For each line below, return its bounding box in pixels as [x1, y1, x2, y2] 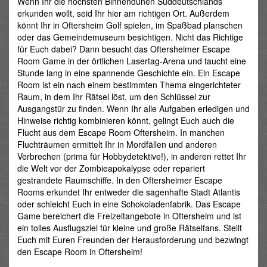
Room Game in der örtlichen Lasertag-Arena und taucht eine [17, 55, 246, 67]
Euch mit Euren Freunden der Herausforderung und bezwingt [17, 234, 249, 246]
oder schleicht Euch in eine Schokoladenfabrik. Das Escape [17, 198, 241, 210]
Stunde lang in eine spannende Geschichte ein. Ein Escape [17, 67, 240, 79]
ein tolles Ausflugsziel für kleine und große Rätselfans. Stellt [17, 222, 242, 234]
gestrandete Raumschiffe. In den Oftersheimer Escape [17, 174, 222, 187]
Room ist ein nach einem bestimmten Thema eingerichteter [17, 79, 241, 91]
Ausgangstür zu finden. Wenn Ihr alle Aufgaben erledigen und [17, 103, 250, 115]
